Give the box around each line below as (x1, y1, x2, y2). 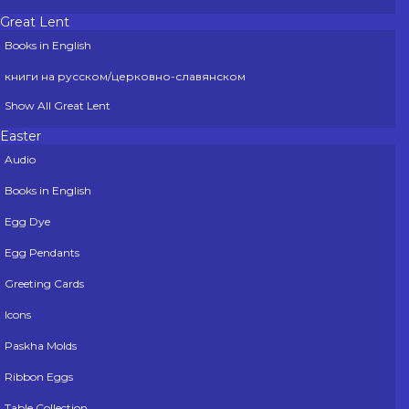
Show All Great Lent (5, 99, 110, 113)
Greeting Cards (5, 277, 84, 291)
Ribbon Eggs (5, 370, 73, 384)
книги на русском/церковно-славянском (5, 69, 246, 84)
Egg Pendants (5, 246, 79, 260)
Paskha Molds (5, 339, 77, 353)
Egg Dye (5, 215, 50, 229)
